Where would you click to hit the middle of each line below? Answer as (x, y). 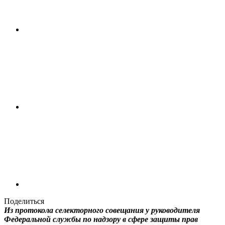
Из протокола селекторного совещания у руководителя (102, 210)
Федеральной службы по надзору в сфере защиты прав (101, 219)
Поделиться (24, 201)
